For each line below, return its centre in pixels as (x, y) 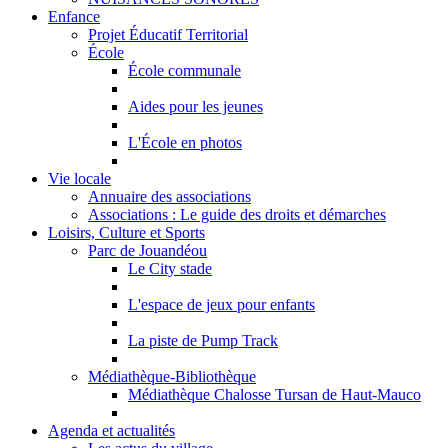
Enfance (74, 16)
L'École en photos (185, 142)
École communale (184, 70)
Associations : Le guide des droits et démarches (237, 214)
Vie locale (79, 178)
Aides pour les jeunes (195, 106)
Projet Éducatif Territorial (168, 34)
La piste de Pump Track (203, 340)
